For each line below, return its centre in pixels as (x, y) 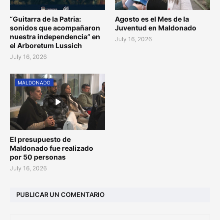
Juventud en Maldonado (156, 27)
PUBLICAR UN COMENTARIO (60, 195)
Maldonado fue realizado (52, 148)
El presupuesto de (40, 139)
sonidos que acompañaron (55, 27)
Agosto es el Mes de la (152, 19)
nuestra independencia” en (55, 36)
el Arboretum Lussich (46, 45)
